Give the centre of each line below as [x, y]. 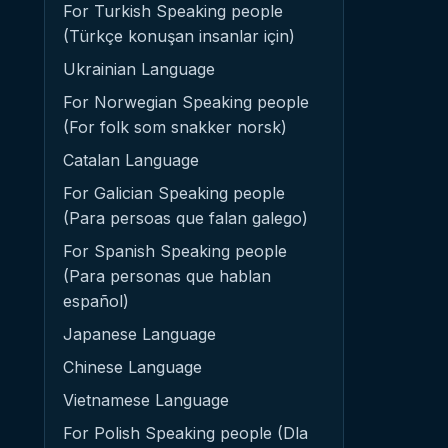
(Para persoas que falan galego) [185, 218]
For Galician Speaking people [174, 193]
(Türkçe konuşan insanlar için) [179, 36]
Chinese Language [132, 367]
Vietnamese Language [146, 400]
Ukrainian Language [139, 69]
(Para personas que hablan [167, 276]
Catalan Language [131, 160]
